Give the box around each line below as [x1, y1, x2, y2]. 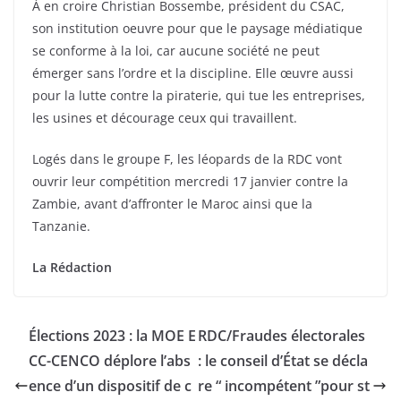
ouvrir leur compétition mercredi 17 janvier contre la [32, 173, 348, 191]
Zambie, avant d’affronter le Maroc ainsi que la [32, 195, 312, 213]
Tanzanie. [32, 218, 90, 235]
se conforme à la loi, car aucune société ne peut [32, 42, 320, 60]
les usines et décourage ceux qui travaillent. [32, 109, 297, 127]
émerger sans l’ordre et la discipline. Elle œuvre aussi [32, 64, 354, 82]
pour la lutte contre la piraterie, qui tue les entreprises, [32, 87, 365, 105]
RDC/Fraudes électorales [198, 326, 366, 346]
